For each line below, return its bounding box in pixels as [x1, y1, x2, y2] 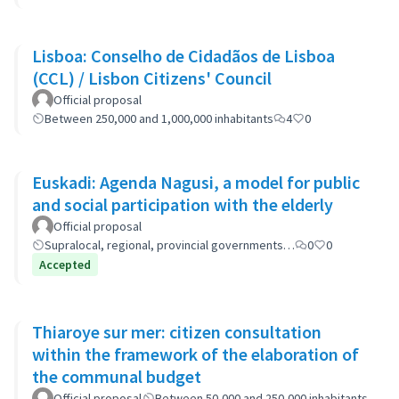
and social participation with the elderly [32, 193, 333, 216]
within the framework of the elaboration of [32, 343, 359, 365]
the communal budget [32, 365, 201, 387]
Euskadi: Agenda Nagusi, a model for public [32, 171, 360, 193]
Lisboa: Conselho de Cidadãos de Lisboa [32, 45, 335, 67]
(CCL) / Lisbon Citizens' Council [78, 67, 272, 89]
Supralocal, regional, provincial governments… [45, 237, 295, 253]
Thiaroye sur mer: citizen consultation [32, 321, 322, 343]
